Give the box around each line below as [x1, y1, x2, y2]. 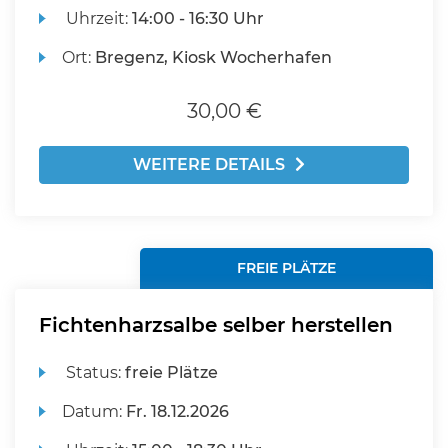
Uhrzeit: [62, 9, 133, 28]
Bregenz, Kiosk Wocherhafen [95, 48, 333, 67]
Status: [62, 363, 126, 382]
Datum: [62, 402, 127, 421]
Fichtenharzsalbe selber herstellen [39, 313, 393, 337]
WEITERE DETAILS [133, 155, 285, 174]
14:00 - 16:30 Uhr [132, 9, 265, 28]
